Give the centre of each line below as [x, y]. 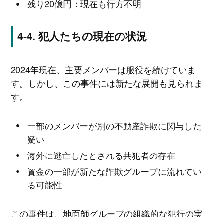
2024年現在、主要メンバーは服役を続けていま [103, 70]
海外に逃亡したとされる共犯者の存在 [101, 155]
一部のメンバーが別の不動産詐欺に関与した [115, 125]
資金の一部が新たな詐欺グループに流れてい [115, 171]
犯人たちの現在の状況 [92, 36]
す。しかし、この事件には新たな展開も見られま [106, 83]
